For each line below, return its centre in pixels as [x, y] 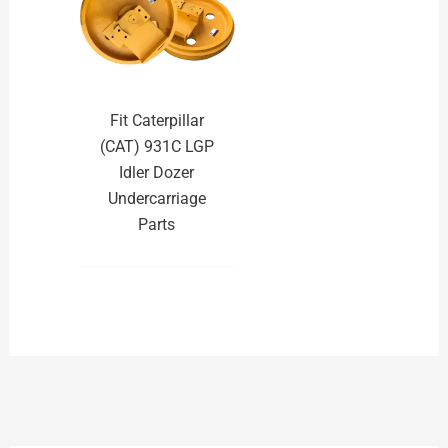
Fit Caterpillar [156, 120]
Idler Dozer [157, 172]
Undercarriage [156, 198]
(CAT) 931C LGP [156, 146]
